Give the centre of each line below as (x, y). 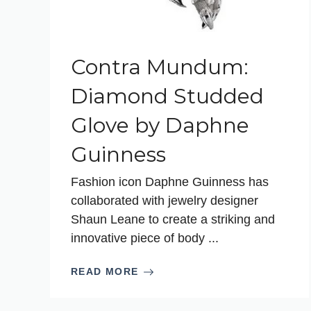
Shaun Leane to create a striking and (173, 219)
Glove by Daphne (160, 125)
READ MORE (105, 271)
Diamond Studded (167, 96)
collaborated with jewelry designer (165, 201)
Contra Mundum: (160, 67)
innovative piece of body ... (145, 238)
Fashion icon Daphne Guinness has (170, 182)
